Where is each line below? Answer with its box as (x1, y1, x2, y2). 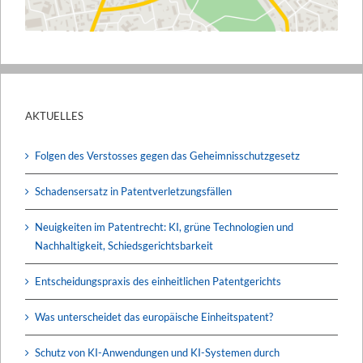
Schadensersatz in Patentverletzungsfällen (35, 184, 232, 198)
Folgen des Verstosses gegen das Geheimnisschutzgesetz (35, 148, 300, 162)
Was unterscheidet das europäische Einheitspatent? (35, 310, 273, 323)
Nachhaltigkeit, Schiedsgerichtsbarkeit (35, 238, 213, 252)
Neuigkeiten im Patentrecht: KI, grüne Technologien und (35, 220, 293, 233)
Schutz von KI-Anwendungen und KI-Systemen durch (35, 345, 280, 359)
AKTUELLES (25, 109, 83, 122)
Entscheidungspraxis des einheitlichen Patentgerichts (35, 274, 281, 288)
